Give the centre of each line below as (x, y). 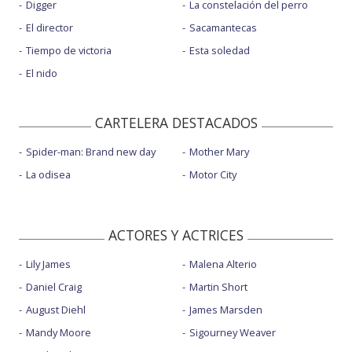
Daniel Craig (54, 286)
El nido (42, 73)
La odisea (48, 174)
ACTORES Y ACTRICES (176, 235)
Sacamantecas (223, 28)
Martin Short (218, 286)
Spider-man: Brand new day (91, 151)
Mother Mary (219, 151)
